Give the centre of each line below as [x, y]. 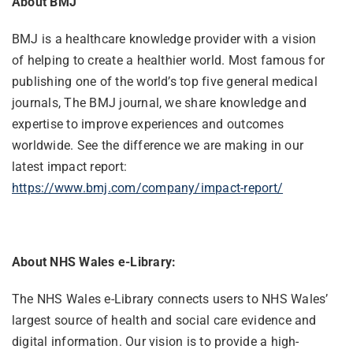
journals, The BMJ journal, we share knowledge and [159, 103]
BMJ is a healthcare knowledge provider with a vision [164, 39]
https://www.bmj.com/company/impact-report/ [147, 188]
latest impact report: [69, 167]
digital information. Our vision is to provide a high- [155, 342]
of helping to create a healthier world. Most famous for [168, 61]
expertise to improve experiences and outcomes [147, 124]
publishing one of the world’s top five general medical [164, 82]
